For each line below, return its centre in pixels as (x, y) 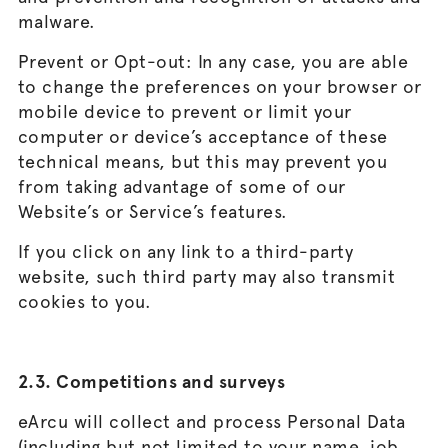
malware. (56, 21)
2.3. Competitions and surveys (151, 381)
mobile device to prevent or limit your (184, 111)
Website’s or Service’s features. (152, 211)
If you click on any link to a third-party (185, 251)
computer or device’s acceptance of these (202, 136)
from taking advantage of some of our (181, 186)
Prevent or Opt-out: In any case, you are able (213, 61)
